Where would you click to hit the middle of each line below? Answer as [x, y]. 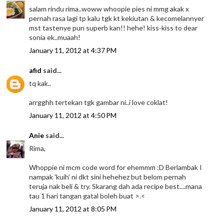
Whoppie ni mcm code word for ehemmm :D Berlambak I [116, 167]
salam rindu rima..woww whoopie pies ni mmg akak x [109, 9]
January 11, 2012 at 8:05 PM [73, 209]
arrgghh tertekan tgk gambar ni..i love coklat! [99, 102]
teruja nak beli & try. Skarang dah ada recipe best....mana [116, 186]
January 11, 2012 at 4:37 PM [73, 50]
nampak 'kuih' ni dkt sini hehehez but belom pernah [108, 177]
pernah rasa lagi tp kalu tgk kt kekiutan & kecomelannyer [117, 18]
